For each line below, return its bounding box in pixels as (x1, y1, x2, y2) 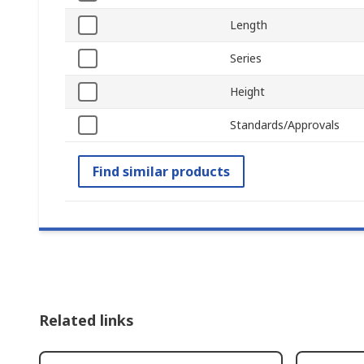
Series (230, 50, 262, 67)
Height (230, 84, 265, 100)
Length (230, 17, 267, 33)
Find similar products (93, 162, 230, 181)
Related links (39, 310, 134, 331)
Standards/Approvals (230, 117, 340, 133)
